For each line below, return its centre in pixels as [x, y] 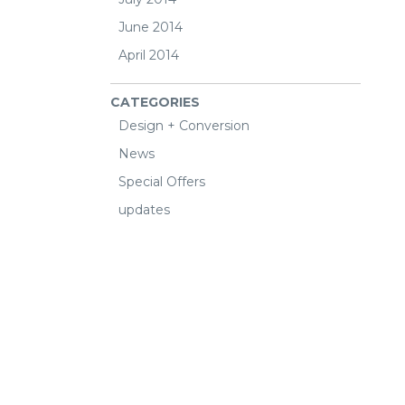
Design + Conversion [184, 126]
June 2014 [151, 27]
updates [144, 210]
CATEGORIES [155, 102]
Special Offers [162, 182]
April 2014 [149, 55]
